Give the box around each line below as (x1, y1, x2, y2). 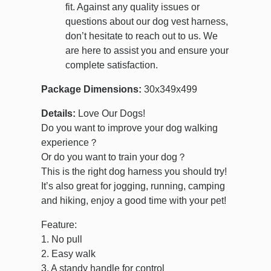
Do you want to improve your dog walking (41, 123, 218, 134)
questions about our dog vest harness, (65, 16, 228, 27)
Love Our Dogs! (76, 108, 145, 119)
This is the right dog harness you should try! (41, 166, 227, 177)
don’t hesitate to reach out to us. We (65, 31, 218, 42)
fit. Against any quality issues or (65, 2, 200, 13)
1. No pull (41, 234, 82, 245)
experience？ (41, 137, 99, 148)
